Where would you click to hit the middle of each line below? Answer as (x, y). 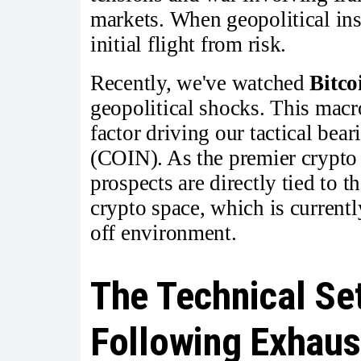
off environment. (164, 233)
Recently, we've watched (200, 83)
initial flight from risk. (189, 45)
